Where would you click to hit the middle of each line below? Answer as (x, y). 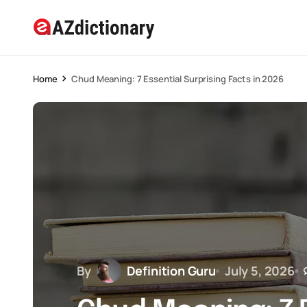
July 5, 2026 (259, 270)
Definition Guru (171, 270)
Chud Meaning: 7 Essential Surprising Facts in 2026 (177, 79)
